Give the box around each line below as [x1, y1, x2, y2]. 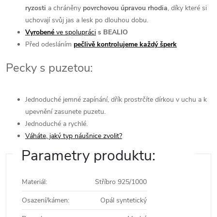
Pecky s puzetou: [6, 60, 93, 76]
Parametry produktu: [21, 146, 155, 166]
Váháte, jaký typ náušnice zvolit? [25, 131, 122, 140]
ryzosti [25, 3, 48, 13]
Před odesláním [25, 40, 74, 49]
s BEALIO [98, 28, 128, 37]
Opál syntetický [100, 196, 147, 205]
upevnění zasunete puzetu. [25, 107, 106, 116]
